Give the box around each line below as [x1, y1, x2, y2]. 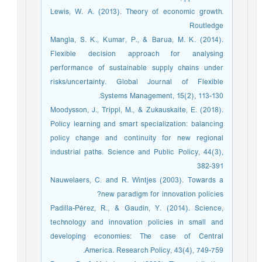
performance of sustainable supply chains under [53, 61, 226, 75]
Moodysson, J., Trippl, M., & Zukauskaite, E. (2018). [53, 104, 226, 117]
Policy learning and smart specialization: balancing [53, 118, 226, 131]
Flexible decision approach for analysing [53, 47, 226, 61]
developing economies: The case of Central [53, 230, 226, 243]
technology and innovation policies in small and [53, 216, 226, 229]
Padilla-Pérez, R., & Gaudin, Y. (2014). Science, [53, 202, 226, 215]
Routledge [192, 19, 226, 33]
